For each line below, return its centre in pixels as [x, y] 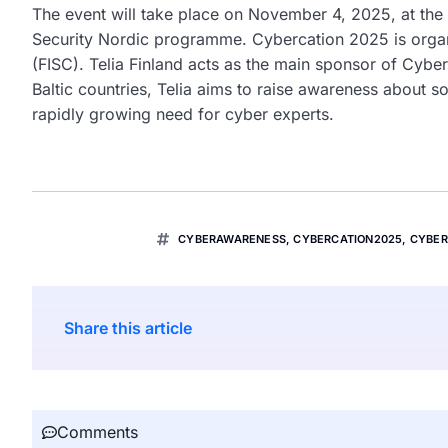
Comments [97, 431]
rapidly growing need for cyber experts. [183, 113]
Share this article [128, 327]
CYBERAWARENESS [232, 238]
